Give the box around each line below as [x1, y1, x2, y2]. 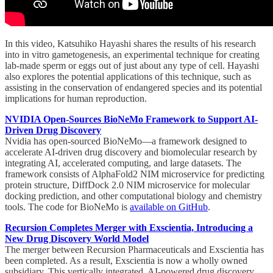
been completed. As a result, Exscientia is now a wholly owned [5, 255, 247, 266]
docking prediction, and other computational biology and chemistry [5, 190, 262, 201]
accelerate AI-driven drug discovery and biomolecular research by [5, 146, 257, 157]
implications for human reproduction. [5, 93, 147, 104]
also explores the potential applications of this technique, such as [5, 71, 251, 82]
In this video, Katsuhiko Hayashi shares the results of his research [5, 38, 256, 49]
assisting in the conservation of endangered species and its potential [5, 82, 262, 93]
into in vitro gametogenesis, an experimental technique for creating [5, 49, 260, 60]
